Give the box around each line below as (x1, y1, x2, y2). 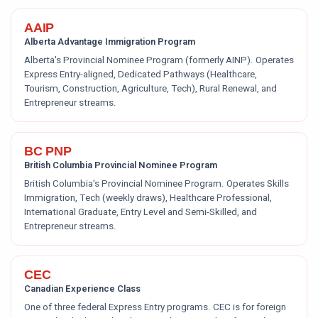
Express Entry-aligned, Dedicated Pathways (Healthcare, (24, 67, 257, 82)
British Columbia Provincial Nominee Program (24, 158, 217, 172)
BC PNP (24, 144, 72, 158)
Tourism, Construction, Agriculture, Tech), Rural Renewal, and (24, 82, 277, 96)
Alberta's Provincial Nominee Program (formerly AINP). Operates (24, 53, 294, 67)
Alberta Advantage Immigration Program (24, 35, 195, 48)
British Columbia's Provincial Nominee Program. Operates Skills (24, 177, 289, 191)
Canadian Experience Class (24, 282, 141, 295)
